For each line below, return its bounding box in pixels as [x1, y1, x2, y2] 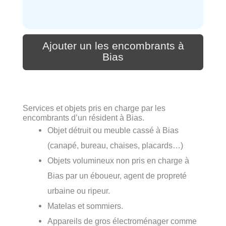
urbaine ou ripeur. [47, 186, 110, 196]
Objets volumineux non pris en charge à [47, 156, 190, 165]
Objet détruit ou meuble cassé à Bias [47, 126, 179, 135]
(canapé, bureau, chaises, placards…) [47, 141, 184, 150]
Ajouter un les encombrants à [42, 40, 184, 52]
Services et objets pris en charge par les [23, 103, 165, 113]
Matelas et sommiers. [47, 201, 124, 211]
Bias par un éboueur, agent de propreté [47, 171, 187, 181]
